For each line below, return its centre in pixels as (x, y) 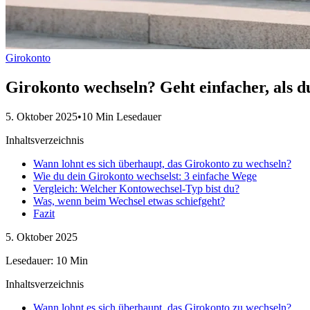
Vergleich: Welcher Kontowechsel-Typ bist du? (136, 188)
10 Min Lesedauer (121, 116)
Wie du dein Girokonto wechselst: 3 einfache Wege (145, 176)
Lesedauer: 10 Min (47, 260)
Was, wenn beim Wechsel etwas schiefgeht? (129, 201)
